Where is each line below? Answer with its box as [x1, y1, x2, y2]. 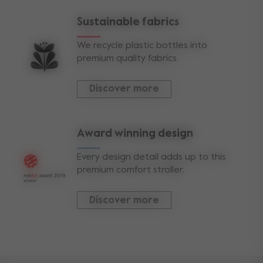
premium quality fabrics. [77, 53, 178, 63]
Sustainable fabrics [77, 16, 179, 28]
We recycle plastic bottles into [77, 41, 207, 50]
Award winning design [77, 127, 193, 139]
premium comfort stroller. [77, 165, 184, 175]
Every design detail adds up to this [77, 152, 226, 162]
